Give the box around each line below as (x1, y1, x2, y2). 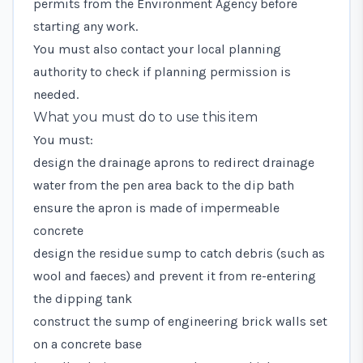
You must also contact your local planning (33, 41, 281, 57)
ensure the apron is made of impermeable (33, 199, 280, 216)
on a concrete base (33, 335, 142, 352)
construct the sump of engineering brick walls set (33, 313, 327, 329)
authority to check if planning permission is (33, 63, 291, 79)
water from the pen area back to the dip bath (33, 177, 294, 193)
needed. (33, 86, 79, 102)
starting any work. (33, 18, 138, 34)
